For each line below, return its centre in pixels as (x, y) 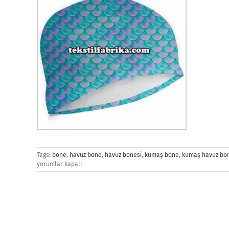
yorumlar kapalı (59, 164)
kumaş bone (162, 155)
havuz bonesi (123, 155)
